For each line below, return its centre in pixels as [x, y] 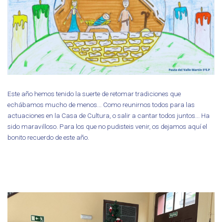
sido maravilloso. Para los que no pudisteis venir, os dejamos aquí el [107, 127]
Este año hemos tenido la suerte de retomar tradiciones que [94, 94]
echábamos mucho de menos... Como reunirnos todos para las [101, 105]
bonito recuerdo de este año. [48, 138]
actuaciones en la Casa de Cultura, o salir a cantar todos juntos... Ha [109, 116]
